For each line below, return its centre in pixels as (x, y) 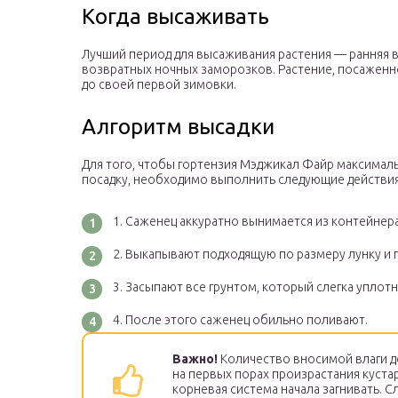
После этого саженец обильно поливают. (247, 320)
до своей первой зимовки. (159, 85)
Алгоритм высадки (178, 127)
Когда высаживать (175, 17)
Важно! (195, 359)
